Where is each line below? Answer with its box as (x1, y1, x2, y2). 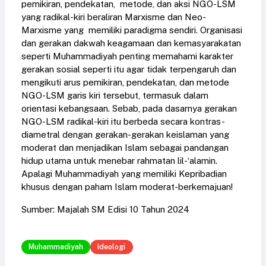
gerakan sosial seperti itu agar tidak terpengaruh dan (21, 64, 236, 75)
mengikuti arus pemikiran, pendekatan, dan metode (21, 77, 229, 88)
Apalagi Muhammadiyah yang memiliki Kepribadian (21, 169, 227, 179)
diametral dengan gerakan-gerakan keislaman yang (21, 129, 229, 140)
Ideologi (97, 242, 126, 252)
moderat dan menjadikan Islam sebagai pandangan (21, 142, 229, 153)
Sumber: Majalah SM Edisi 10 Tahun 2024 (21, 204, 189, 215)
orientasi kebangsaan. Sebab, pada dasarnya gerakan (21, 103, 237, 114)
